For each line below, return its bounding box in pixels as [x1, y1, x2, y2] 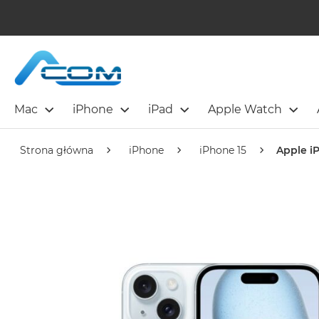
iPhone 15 [199, 144, 246, 157]
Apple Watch [208, 103, 282, 116]
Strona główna [20, 144, 93, 157]
